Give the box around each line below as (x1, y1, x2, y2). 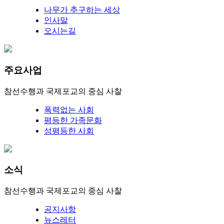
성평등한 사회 (44, 126, 94, 135)
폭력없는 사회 (44, 105, 94, 114)
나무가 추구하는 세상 (44, 5, 120, 14)
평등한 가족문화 (44, 115, 102, 124)
